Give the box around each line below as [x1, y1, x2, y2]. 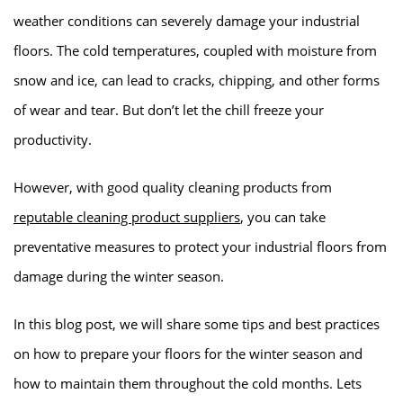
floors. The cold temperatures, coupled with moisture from [13, 40, 377, 59]
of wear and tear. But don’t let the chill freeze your [13, 100, 324, 119]
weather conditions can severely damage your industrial [13, 11, 360, 30]
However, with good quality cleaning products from [13, 177, 332, 196]
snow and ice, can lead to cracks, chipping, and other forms [13, 70, 380, 89]
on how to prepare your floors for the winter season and [13, 344, 363, 363]
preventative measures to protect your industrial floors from [13, 237, 387, 255]
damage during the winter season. [13, 266, 224, 285]
